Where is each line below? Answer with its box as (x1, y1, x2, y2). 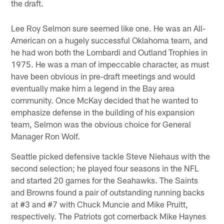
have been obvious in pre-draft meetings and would (11, 71, 195, 81)
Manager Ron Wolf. (11, 131, 80, 141)
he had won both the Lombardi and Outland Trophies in (11, 47, 208, 57)
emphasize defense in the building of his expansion (11, 107, 195, 117)
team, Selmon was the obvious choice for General (11, 119, 191, 129)
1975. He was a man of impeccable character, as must (11, 59, 209, 69)
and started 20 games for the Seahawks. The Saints (11, 175, 198, 185)
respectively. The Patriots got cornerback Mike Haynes (11, 211, 206, 221)
